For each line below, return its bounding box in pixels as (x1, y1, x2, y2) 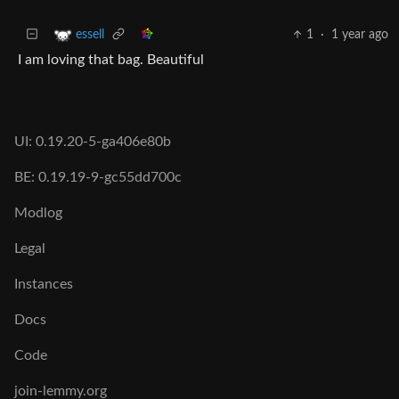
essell (76, 28, 104, 41)
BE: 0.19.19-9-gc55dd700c (14, 170, 182, 184)
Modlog (14, 206, 62, 220)
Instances (14, 277, 73, 291)
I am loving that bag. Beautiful (18, 52, 204, 67)
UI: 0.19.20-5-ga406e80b (14, 134, 171, 149)
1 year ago (331, 28, 388, 41)
